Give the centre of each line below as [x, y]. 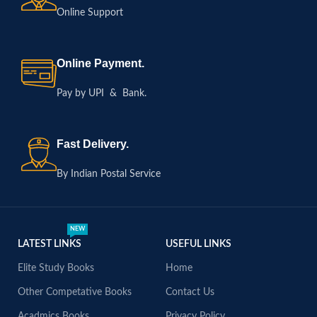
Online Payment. [100, 63]
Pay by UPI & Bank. [102, 93]
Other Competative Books [75, 292]
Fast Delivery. [93, 144]
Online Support [90, 13]
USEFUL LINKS [198, 244]
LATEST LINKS [50, 244]
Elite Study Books [56, 268]
